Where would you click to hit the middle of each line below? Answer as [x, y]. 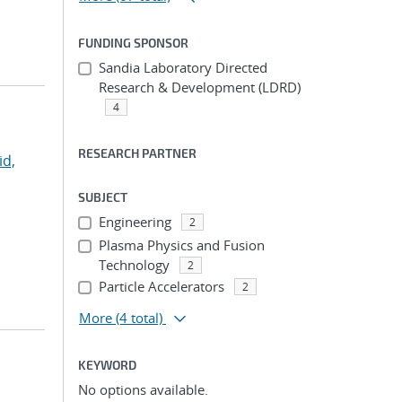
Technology [134, 265]
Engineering [135, 222]
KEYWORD [107, 365]
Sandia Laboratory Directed [183, 67]
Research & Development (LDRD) [199, 87]
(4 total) [139, 318]
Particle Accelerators [161, 286]
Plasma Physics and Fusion [181, 245]
